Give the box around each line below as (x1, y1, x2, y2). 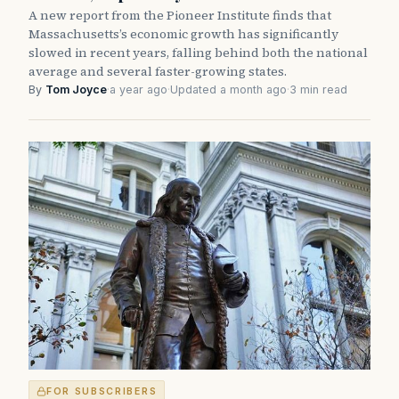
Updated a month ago (170, 82, 287, 96)
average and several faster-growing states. (28, 61, 287, 80)
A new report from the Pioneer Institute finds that (28, 5, 331, 24)
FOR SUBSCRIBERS (46, 385, 158, 397)
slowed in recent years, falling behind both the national (28, 43, 368, 61)
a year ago (110, 82, 167, 96)
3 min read (289, 82, 347, 96)
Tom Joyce (45, 82, 107, 96)
